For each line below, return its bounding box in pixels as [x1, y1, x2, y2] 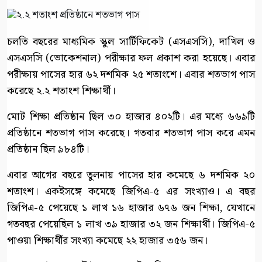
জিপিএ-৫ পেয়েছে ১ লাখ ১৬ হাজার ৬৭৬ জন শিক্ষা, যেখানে [7, 199, 255, 217]
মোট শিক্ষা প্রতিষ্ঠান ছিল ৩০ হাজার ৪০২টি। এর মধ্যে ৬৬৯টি [7, 108, 255, 126]
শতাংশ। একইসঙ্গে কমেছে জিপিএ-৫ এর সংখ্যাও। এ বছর [7, 183, 255, 201]
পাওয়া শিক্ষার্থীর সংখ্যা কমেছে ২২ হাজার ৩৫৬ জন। [7, 232, 208, 250]
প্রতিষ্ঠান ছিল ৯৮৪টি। [7, 141, 89, 158]
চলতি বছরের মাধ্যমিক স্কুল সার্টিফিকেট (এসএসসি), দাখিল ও [7, 33, 255, 51]
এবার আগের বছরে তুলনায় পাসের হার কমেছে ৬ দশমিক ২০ [7, 167, 255, 184]
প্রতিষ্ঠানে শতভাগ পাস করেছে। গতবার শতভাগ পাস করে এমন [7, 125, 255, 142]
